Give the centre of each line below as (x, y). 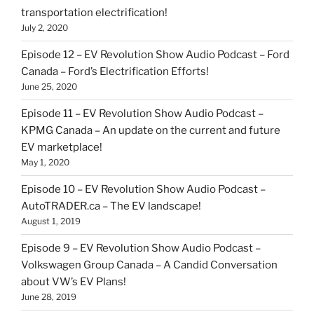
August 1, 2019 (51, 221)
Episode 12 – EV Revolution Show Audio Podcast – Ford (155, 55)
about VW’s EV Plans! (74, 282)
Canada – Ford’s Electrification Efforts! (115, 71)
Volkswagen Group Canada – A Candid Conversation (149, 265)
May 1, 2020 (45, 162)
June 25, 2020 (49, 87)
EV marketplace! (64, 147)
